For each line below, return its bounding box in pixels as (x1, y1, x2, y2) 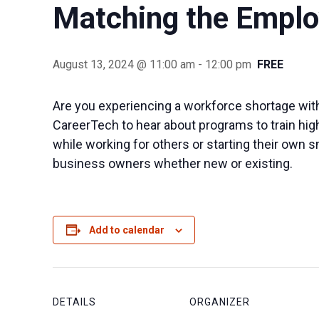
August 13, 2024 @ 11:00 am (53, 57, 196, 71)
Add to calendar (88, 224, 164, 236)
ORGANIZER (189, 296, 251, 308)
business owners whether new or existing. (53, 155, 293, 171)
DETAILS (53, 296, 97, 308)
